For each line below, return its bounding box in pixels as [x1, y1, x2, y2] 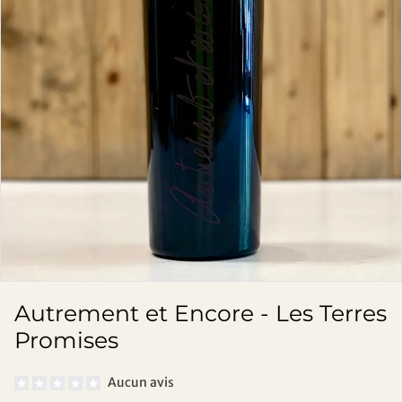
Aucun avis [108, 374, 174, 391]
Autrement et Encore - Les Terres [14, 299, 387, 327]
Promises [14, 326, 118, 354]
